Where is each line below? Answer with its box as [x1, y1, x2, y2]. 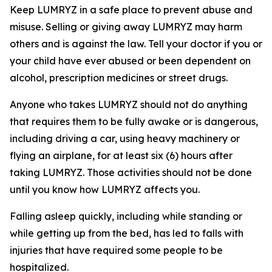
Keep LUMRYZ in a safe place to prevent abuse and [10, 3, 253, 16]
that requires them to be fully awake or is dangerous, [10, 115, 258, 127]
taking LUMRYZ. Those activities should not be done [10, 166, 252, 178]
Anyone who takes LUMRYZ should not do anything [10, 98, 248, 110]
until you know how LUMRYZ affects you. [10, 183, 200, 195]
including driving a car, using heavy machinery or [10, 132, 240, 144]
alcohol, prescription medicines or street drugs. [10, 71, 228, 84]
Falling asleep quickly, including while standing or [10, 209, 242, 222]
